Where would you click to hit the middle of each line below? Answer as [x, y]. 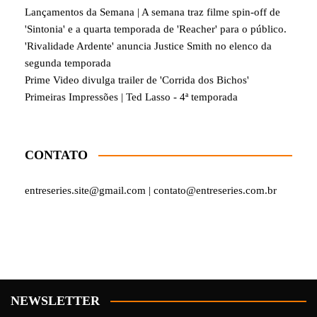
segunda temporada [68, 63]
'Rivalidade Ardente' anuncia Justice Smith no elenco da [148, 46]
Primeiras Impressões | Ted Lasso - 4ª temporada [131, 97]
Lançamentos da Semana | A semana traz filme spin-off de [152, 12]
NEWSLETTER [55, 300]
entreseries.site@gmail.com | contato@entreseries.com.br [151, 190]
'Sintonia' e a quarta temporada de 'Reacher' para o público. [156, 29]
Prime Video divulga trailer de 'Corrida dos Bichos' [137, 80]
